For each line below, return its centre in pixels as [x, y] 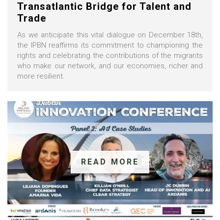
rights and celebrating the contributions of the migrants [110, 56]
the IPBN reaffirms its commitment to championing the [110, 45]
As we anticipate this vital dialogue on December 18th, [110, 35]
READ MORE [110, 162]
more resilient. [41, 76]
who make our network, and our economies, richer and [110, 66]
